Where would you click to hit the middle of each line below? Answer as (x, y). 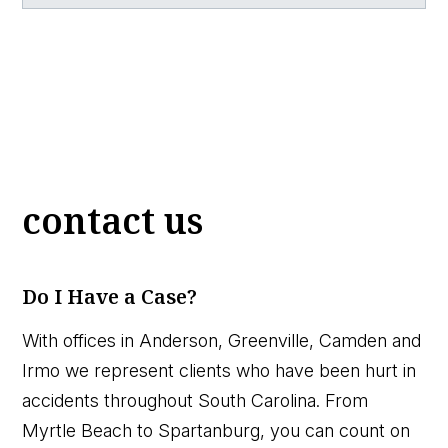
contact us (113, 221)
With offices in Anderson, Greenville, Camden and (222, 341)
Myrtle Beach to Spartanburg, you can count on (216, 431)
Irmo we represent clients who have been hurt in (219, 371)
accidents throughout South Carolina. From (195, 401)
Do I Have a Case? (110, 297)
